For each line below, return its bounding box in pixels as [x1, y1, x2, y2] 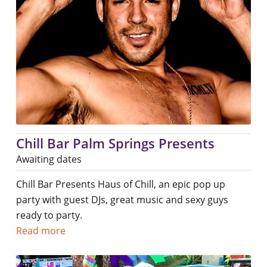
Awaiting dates [15, 153, 82, 166]
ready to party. [15, 209, 82, 222]
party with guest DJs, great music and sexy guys [15, 193, 228, 207]
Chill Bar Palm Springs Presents [15, 134, 215, 153]
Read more [15, 224, 66, 238]
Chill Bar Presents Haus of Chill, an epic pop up [15, 178, 225, 191]
